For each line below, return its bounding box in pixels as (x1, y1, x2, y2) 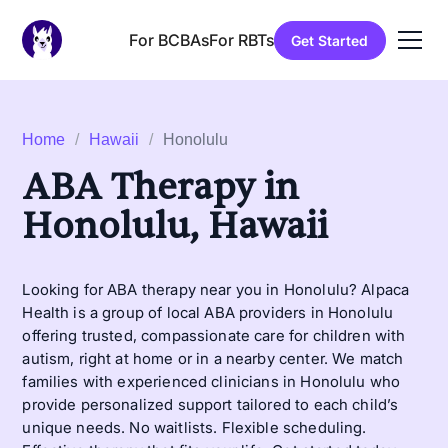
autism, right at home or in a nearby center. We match (22, 349, 404, 368)
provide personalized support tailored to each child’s (22, 395, 399, 414)
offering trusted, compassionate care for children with (22, 326, 406, 345)
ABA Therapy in (22, 164, 300, 211)
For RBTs (208, 30, 274, 50)
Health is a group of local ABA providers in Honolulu (22, 303, 394, 322)
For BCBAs (128, 30, 209, 50)
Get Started (290, 31, 369, 49)
